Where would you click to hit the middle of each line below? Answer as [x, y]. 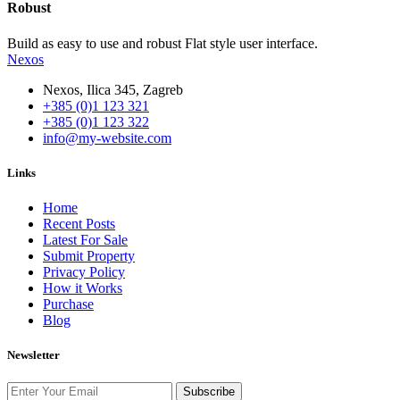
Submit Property [89, 255]
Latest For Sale [85, 239]
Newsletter [33, 355]
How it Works [83, 287]
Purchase [68, 304]
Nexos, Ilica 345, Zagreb [113, 89]
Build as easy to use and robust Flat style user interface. [162, 43]
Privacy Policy [84, 271]
